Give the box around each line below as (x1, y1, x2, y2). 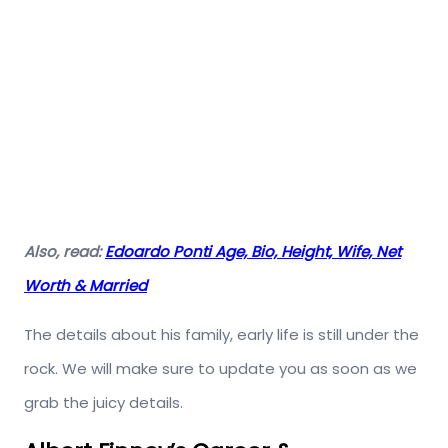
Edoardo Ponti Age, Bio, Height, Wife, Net (105, 241, 401, 263)
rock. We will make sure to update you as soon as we (24, 358, 417, 380)
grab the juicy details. (24, 392, 183, 414)
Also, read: (24, 241, 105, 263)
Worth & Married (24, 275, 147, 297)
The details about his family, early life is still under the (24, 324, 419, 346)
